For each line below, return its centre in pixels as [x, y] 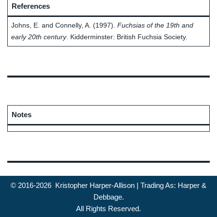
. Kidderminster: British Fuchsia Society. [127, 37]
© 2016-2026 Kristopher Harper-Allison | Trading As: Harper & [108, 185]
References [31, 6]
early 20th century [39, 37]
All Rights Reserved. [108, 209]
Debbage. [108, 197]
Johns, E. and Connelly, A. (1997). [64, 25]
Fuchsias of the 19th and [155, 25]
